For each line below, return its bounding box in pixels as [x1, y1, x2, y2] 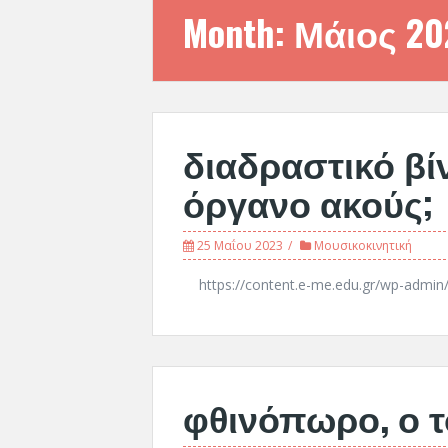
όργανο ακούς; [183, 175, 433, 228]
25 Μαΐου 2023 [197, 237, 283, 254]
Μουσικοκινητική [314, 237, 412, 254]
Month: [183, 5, 294, 58]
